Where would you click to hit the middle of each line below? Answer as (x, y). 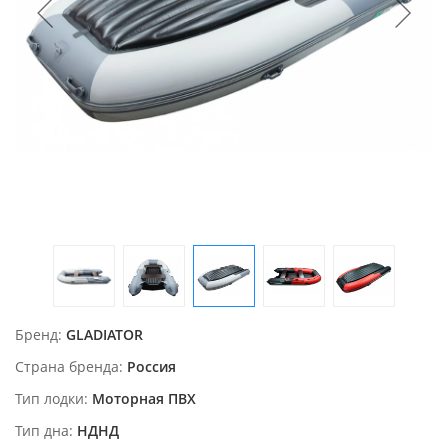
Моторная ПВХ (144, 399)
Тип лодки (49, 399)
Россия (151, 367)
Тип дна (42, 431)
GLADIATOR (104, 335)
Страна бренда (67, 367)
